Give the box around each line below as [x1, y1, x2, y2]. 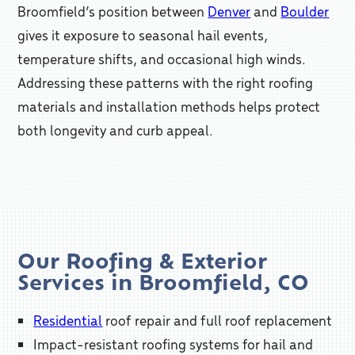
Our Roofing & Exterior [17, 246, 268, 274]
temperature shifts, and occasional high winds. [17, 49, 307, 68]
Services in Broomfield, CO [17, 268, 310, 296]
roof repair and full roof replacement [102, 311, 333, 330]
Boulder [281, 2, 330, 21]
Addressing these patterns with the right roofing [17, 73, 314, 92]
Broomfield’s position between [17, 2, 208, 21]
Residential [33, 311, 103, 330]
